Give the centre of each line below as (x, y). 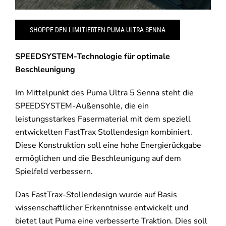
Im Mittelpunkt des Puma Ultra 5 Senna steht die (104, 93)
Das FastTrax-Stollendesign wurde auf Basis (96, 195)
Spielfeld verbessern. (54, 172)
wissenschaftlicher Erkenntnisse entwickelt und (101, 208)
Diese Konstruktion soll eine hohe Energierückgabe (108, 146)
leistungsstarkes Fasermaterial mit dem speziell (103, 119)
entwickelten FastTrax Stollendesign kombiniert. (103, 132)
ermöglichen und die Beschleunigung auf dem (98, 159)
